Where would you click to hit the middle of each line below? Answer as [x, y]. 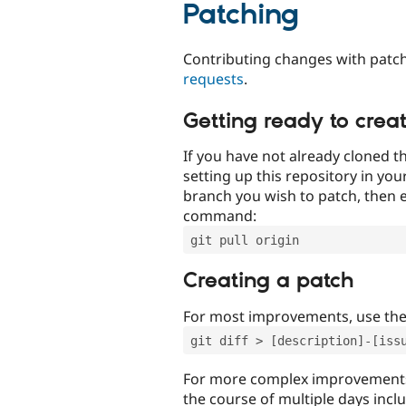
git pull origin [245, 241]
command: [220, 216]
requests [213, 78]
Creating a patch [268, 281]
